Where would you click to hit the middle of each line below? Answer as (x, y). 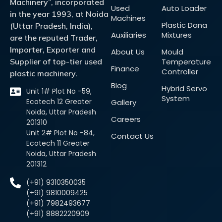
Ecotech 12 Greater (59, 102)
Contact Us (132, 136)
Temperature (186, 61)
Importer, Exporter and (53, 49)
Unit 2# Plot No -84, (60, 133)
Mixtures (177, 35)
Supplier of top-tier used (56, 61)
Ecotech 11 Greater (58, 143)
